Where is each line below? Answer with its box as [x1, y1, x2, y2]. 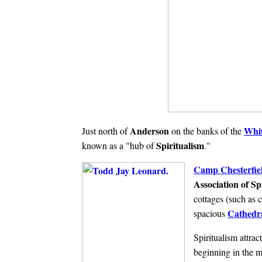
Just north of [82, 124, 130, 137]
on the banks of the [171, 124, 244, 137]
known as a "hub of [82, 139, 156, 151]
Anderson [130, 123, 171, 137]
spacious [194, 206, 227, 219]
